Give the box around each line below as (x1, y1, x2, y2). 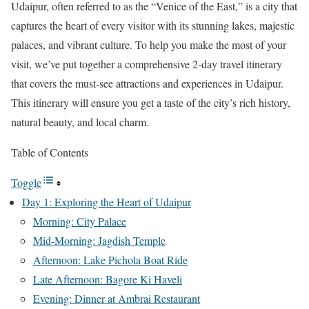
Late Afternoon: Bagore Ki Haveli (33, 272, 182, 287)
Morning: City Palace (33, 214, 126, 229)
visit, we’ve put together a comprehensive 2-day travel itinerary (11, 57, 282, 72)
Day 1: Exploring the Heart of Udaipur (22, 195, 191, 210)
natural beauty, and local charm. (11, 114, 149, 130)
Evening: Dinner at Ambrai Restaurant (33, 291, 200, 306)
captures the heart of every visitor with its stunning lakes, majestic (11, 18, 295, 33)
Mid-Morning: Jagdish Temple (33, 233, 166, 248)
